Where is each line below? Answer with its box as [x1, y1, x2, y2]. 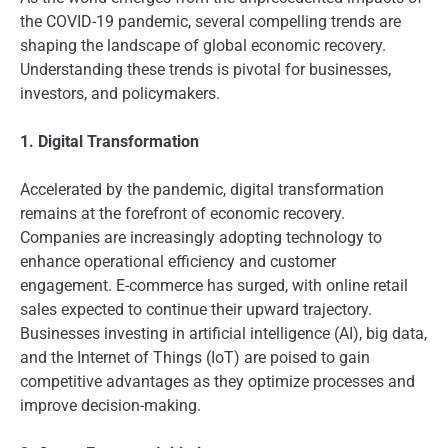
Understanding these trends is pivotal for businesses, [20, 60, 391, 80]
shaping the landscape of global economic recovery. [20, 36, 386, 56]
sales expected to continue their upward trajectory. [20, 300, 372, 320]
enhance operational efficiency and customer [20, 252, 336, 272]
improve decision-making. [20, 396, 201, 416]
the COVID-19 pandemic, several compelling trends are [20, 12, 401, 32]
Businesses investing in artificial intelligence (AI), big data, [20, 324, 427, 344]
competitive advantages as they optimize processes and [20, 372, 415, 392]
